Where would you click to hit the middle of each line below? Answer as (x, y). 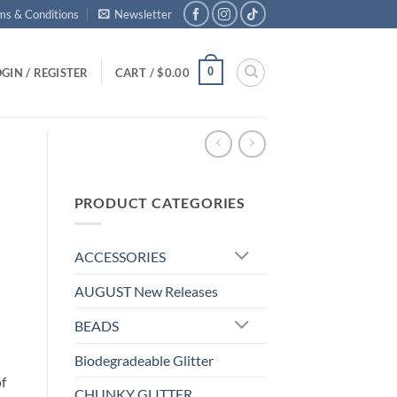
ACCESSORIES (120, 257)
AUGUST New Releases (146, 292)
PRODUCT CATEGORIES (160, 202)
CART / (136, 72)
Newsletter (144, 14)
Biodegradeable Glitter (144, 361)
